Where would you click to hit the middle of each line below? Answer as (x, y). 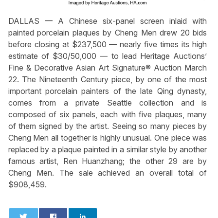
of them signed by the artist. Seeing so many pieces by (108, 126)
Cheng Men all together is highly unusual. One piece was (108, 137)
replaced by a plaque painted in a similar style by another (108, 149)
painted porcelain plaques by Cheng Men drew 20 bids (108, 32)
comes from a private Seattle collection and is (108, 102)
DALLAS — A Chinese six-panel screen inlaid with (108, 21)
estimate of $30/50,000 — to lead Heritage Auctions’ (108, 56)
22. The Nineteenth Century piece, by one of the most (108, 79)
